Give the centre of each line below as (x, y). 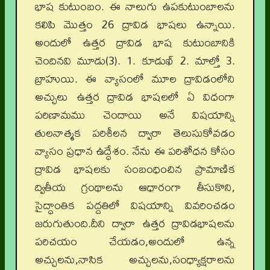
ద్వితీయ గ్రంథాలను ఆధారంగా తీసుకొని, (135, 187)
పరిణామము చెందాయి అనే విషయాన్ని (135, 115)
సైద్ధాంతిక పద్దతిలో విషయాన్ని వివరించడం (135, 205)
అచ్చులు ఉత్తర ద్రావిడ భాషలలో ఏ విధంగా (135, 97)
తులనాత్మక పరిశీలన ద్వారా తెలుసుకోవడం (135, 133)
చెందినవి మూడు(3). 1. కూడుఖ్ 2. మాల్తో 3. (135, 61)
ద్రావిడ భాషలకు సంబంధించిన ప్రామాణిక (135, 169)
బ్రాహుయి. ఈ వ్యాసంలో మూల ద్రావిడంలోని (135, 79)
